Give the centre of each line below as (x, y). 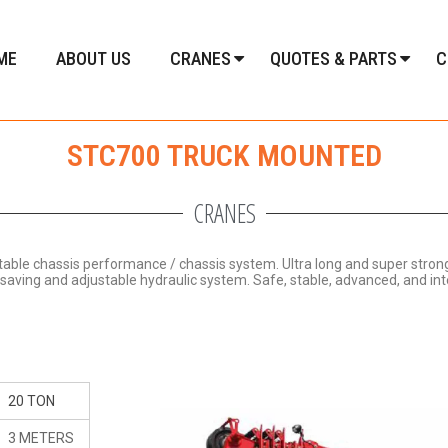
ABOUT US (94, 58)
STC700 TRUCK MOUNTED (224, 155)
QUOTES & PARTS (334, 58)
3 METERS (41, 438)
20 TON (31, 401)
